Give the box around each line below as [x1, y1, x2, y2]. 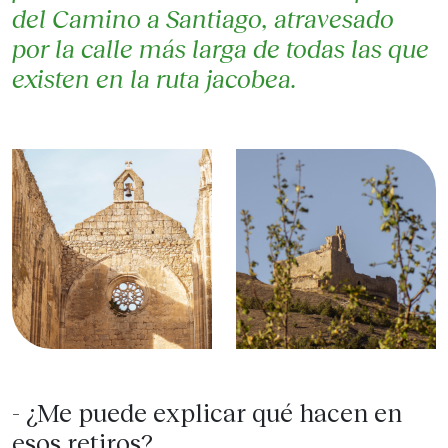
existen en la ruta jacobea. [12, 63, 297, 94]
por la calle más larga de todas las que [12, 33, 429, 64]
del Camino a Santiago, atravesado [12, 3, 394, 34]
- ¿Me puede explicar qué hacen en [12, 397, 402, 428]
